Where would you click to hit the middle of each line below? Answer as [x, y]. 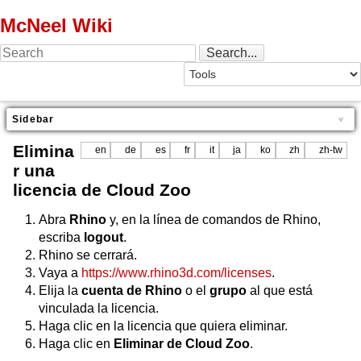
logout [104, 238]
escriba [61, 238]
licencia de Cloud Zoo [102, 190]
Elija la [60, 291]
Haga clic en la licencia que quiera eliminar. [163, 326]
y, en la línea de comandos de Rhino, [214, 220]
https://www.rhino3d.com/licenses [176, 273]
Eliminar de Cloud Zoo [182, 344]
